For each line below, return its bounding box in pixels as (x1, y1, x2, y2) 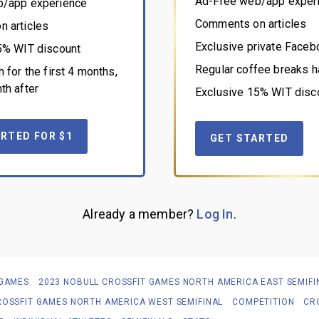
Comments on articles (195, 16, 307, 31)
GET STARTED (210, 132, 289, 144)
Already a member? (83, 206, 197, 221)
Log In (197, 206, 234, 221)
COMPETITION (232, 296, 295, 307)
